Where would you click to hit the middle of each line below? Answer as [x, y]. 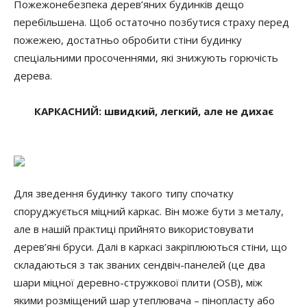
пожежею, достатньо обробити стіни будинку [128, 40]
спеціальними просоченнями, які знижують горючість [146, 58]
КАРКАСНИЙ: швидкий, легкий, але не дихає [153, 111]
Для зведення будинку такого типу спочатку [124, 193]
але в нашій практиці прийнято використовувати [134, 229]
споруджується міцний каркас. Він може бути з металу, [149, 211]
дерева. [33, 75]
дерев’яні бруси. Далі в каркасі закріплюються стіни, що [150, 247]
